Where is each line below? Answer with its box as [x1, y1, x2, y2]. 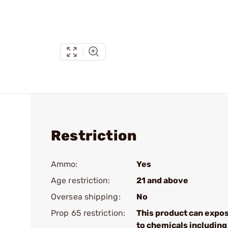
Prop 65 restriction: [51, 208, 125, 218]
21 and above [136, 176, 188, 185]
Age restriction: [51, 176, 110, 185]
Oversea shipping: [51, 192, 121, 202]
